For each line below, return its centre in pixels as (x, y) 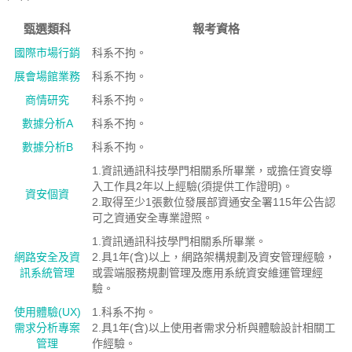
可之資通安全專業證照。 (152, 218)
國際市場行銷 (48, 53)
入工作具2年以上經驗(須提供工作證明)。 (192, 186)
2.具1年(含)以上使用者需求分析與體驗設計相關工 (213, 328)
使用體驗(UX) (47, 312)
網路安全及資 (48, 257)
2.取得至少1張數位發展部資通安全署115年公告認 (213, 202)
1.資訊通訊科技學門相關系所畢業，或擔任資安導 (212, 170)
